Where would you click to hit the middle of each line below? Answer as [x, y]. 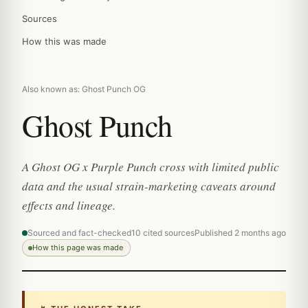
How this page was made [78, 247]
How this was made [64, 41]
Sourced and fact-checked [79, 233]
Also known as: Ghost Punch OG [84, 89]
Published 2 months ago [240, 233]
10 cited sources [163, 233]
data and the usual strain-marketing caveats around [149, 186]
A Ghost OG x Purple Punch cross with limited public [151, 167]
